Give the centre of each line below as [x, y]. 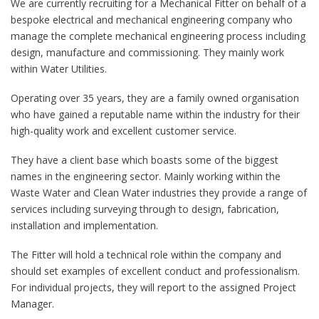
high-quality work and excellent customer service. [124, 131]
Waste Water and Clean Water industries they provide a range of [159, 193]
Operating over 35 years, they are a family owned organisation [155, 98]
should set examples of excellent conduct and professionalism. [157, 271]
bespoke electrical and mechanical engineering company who [152, 20]
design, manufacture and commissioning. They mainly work [147, 52]
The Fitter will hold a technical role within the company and [146, 255]
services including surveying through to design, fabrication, [145, 209]
